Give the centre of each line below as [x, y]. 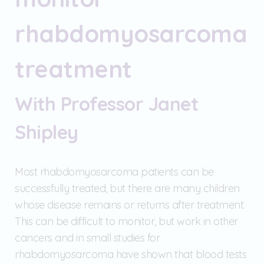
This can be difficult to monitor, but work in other [126, 221]
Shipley [47, 132]
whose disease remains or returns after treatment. [130, 204]
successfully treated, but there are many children [127, 188]
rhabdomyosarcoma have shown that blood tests [131, 254]
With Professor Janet [106, 103]
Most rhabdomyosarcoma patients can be [114, 171]
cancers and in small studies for [87, 237]
